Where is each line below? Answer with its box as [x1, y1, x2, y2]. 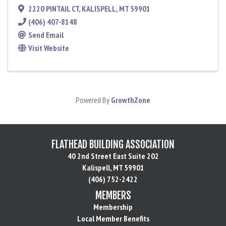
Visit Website [28, 43, 69, 53]
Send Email [28, 30, 64, 40]
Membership [93, 202, 133, 212]
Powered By [76, 95, 111, 105]
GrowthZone [111, 95, 150, 105]
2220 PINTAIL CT [28, 4, 79, 14]
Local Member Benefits [77, 213, 149, 224]
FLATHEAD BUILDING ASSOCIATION [51, 138, 175, 151]
